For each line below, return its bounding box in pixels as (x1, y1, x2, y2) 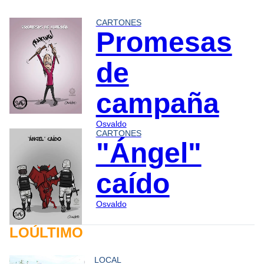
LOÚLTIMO (9, 225, 83, 241)
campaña (95, 87, 219, 119)
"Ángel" (95, 137, 202, 169)
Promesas (95, 26, 232, 58)
